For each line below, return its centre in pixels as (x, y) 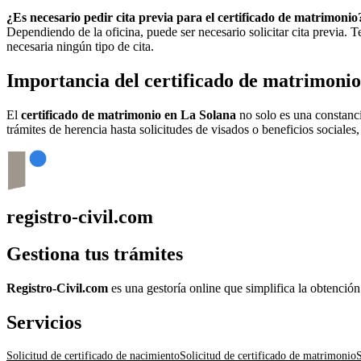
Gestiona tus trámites (95, 254)
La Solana (208, 114)
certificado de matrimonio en (101, 114)
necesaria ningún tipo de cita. (80, 46)
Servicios (44, 323)
